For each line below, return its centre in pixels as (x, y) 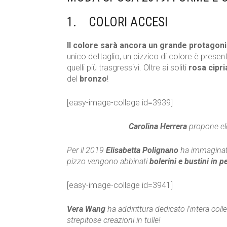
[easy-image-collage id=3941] (120, 185)
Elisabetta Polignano (142, 150)
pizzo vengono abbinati (108, 162)
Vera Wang (86, 209)
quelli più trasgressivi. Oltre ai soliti (128, 68)
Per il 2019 (86, 150)
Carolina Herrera (158, 127)
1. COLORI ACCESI (117, 22)
